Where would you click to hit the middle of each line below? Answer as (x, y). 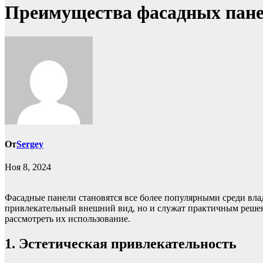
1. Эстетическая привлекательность (121, 244)
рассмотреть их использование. (68, 219)
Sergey (30, 144)
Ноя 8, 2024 (28, 167)
